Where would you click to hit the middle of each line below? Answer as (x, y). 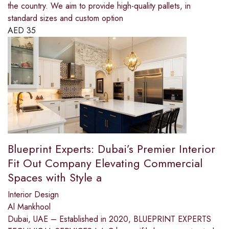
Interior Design (33, 195)
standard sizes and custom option (65, 18)
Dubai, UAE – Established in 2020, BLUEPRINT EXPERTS (109, 219)
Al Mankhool (29, 207)
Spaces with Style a (55, 178)
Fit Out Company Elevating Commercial (105, 163)
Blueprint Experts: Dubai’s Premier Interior (111, 149)
